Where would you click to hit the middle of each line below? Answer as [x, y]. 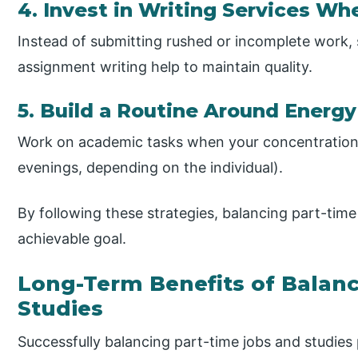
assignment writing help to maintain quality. [165, 66]
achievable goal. [72, 238]
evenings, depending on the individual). [151, 167]
